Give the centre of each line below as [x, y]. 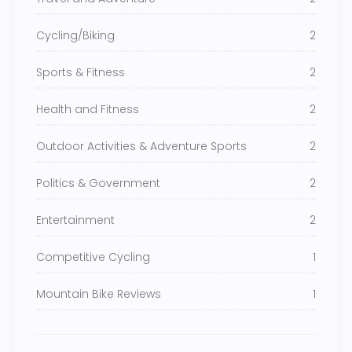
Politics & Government [98, 183]
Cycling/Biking [75, 36]
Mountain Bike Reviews [99, 294]
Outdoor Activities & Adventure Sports [141, 147]
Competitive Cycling [93, 257]
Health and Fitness [88, 110]
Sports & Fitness [81, 73]
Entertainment [75, 220]
